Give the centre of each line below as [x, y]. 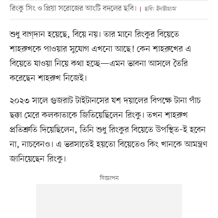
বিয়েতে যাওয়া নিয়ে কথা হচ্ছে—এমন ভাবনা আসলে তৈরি [99, 64]
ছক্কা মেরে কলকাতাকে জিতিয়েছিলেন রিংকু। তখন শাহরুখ [99, 116]
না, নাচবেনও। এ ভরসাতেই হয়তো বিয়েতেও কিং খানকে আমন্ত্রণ [108, 145]
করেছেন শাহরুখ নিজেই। [48, 79]
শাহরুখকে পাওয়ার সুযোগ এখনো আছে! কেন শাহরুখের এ [100, 49]
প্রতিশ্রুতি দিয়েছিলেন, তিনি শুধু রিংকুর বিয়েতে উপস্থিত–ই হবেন [108, 130]
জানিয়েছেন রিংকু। [38, 159]
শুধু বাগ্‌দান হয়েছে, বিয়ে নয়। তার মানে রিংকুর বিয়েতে [94, 35]
